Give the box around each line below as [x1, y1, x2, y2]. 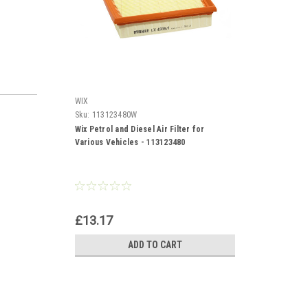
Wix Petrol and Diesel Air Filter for [74, 124, 205, 134]
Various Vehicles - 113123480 [74, 137, 186, 147]
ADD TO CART [127, 239, 182, 250]
